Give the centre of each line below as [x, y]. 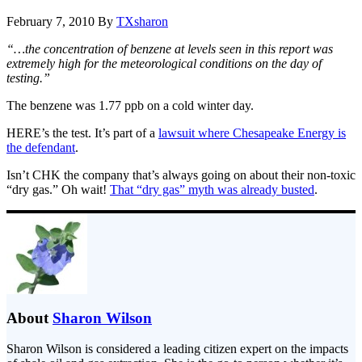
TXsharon [142, 21]
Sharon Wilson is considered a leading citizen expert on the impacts [177, 349]
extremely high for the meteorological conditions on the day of [164, 63]
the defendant [41, 147]
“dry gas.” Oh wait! [58, 189]
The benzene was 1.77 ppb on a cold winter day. [130, 105]
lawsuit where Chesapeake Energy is [252, 133]
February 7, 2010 [51, 21]
